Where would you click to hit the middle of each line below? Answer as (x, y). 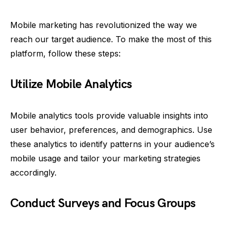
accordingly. (33, 172)
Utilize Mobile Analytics (71, 84)
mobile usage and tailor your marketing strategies (105, 158)
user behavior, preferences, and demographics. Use (111, 130)
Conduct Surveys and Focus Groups (103, 203)
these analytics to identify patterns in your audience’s (112, 144)
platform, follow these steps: (65, 53)
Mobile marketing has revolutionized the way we (104, 25)
